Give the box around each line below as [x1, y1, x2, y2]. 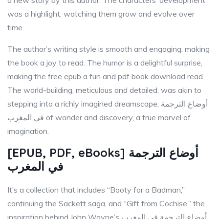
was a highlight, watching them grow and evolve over [7, 9, 195, 19]
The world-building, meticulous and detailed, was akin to [7, 85, 201, 95]
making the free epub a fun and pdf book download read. [7, 71, 204, 81]
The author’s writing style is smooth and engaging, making [7, 44, 210, 54]
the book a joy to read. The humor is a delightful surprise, [7, 58, 202, 67]
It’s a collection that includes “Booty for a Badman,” [7, 185, 185, 195]
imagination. [7, 126, 49, 136]
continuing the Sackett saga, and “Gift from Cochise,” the [7, 198, 205, 208]
